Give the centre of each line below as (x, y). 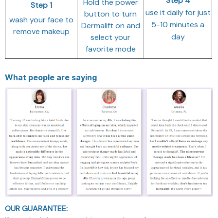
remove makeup (41, 31)
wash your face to (41, 19)
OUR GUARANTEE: (36, 208)
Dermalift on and (110, 25)
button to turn (110, 14)
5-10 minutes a (178, 24)
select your (110, 37)
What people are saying (51, 77)
